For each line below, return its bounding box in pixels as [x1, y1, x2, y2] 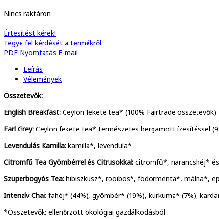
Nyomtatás [20, 48, 56, 57]
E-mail [58, 48, 78, 57]
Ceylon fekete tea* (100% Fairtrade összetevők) [61, 108, 216, 117]
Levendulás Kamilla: [4, 141, 68, 150]
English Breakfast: [4, 108, 61, 117]
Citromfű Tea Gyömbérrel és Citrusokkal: [4, 157, 133, 167]
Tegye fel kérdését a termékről [4, 38, 101, 47]
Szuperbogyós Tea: [4, 174, 64, 183]
